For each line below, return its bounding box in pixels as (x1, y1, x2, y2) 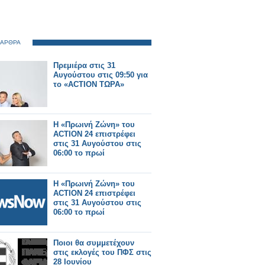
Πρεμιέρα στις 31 (53, 61, 115, 70)
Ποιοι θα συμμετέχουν (53, 238, 134, 247)
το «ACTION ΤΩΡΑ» (53, 80, 124, 89)
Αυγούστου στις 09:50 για (53, 70, 148, 79)
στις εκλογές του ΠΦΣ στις (53, 248, 151, 257)
